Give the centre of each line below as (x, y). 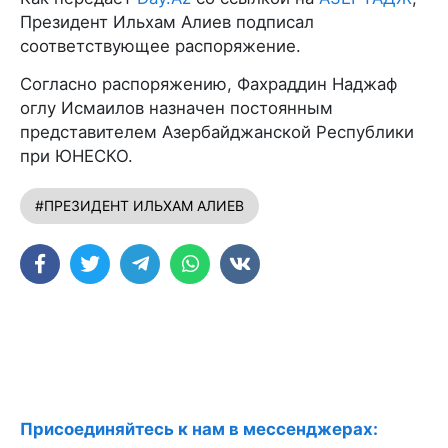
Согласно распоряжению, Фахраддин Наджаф (208, 84)
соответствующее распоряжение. (160, 46)
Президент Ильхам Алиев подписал (167, 22)
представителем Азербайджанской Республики (217, 132)
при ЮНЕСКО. (76, 156)
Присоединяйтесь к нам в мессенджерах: (199, 429)
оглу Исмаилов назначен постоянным (176, 108)
